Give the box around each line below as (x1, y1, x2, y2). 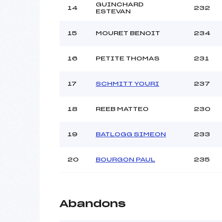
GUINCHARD (96, 1, 144, 7)
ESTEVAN (96, 8, 131, 14)
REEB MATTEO (96, 106, 149, 112)
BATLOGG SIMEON (96, 131, 166, 137)
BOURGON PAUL (96, 156, 155, 163)
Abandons (59, 199, 126, 209)
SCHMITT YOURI (96, 80, 159, 87)
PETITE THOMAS (96, 55, 160, 61)
